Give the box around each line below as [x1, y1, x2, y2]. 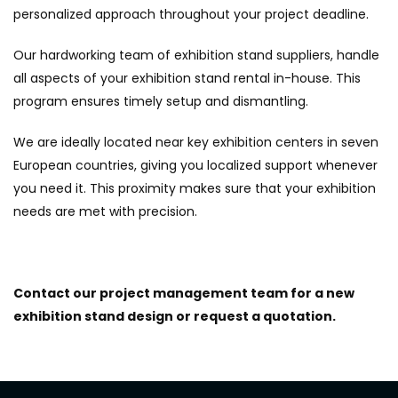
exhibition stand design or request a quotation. [13, 306, 336, 325]
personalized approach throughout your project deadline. [13, 4, 369, 23]
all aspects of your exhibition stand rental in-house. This [13, 68, 361, 87]
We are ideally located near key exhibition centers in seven [13, 132, 378, 151]
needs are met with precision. [13, 202, 197, 220]
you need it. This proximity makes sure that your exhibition [13, 179, 376, 197]
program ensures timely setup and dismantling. [13, 92, 308, 110]
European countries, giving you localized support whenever [13, 155, 378, 174]
